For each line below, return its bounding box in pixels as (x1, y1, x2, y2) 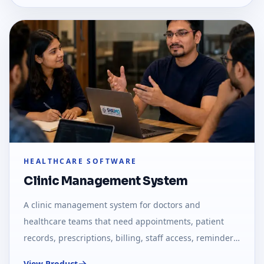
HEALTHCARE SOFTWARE (24, 156, 137, 167)
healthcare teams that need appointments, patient (24, 216, 224, 227)
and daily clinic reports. (24, 249, 117, 260)
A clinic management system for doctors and (24, 199, 200, 211)
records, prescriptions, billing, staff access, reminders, (24, 232, 240, 244)
